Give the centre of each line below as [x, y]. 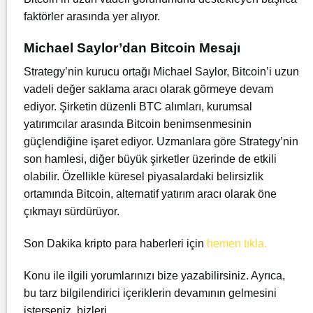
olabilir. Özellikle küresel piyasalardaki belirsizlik [144, 177]
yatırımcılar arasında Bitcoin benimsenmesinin [138, 124]
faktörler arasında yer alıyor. [92, 16]
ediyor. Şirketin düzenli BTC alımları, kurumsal [138, 107]
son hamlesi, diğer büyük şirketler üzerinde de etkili [150, 159]
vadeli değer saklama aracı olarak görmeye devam [148, 89]
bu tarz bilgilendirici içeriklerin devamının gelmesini [150, 293]
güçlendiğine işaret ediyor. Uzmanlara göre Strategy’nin [161, 142]
